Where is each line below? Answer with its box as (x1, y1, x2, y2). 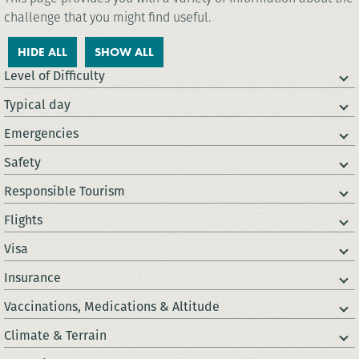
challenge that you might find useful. (4, 8, 211, 27)
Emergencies (4, 124, 79, 143)
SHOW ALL (95, 45, 154, 60)
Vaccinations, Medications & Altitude (4, 297, 220, 317)
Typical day (4, 95, 71, 115)
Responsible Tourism (4, 182, 125, 201)
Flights (4, 211, 42, 230)
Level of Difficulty (4, 67, 105, 86)
